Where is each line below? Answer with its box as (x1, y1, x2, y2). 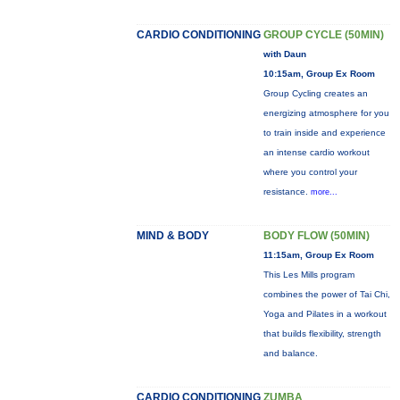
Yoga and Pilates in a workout (262, 309, 387, 319)
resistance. (262, 187, 311, 196)
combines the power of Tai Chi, (262, 289, 390, 299)
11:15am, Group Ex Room (262, 250, 374, 260)
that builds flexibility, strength (262, 329, 381, 338)
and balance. (262, 348, 318, 358)
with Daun (262, 49, 306, 59)
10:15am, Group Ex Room (262, 69, 375, 79)
